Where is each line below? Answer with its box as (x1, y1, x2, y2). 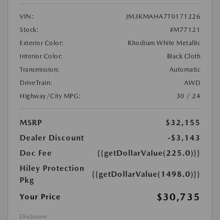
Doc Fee (20, 148, 52, 158)
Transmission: (20, 66, 60, 73)
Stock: (20, 26, 39, 33)
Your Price (20, 192, 61, 201)
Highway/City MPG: (20, 92, 82, 100)
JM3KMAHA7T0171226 (126, 13, 200, 20)
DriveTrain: (20, 79, 53, 86)
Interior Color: (20, 53, 63, 60)
